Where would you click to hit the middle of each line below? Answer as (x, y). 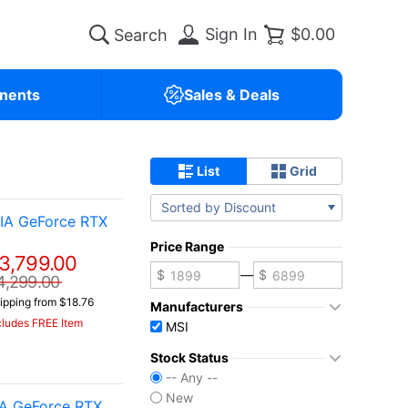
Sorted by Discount (218, 207)
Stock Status (189, 357)
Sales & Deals (231, 95)
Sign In (231, 34)
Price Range (187, 246)
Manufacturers (197, 306)
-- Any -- (192, 377)
